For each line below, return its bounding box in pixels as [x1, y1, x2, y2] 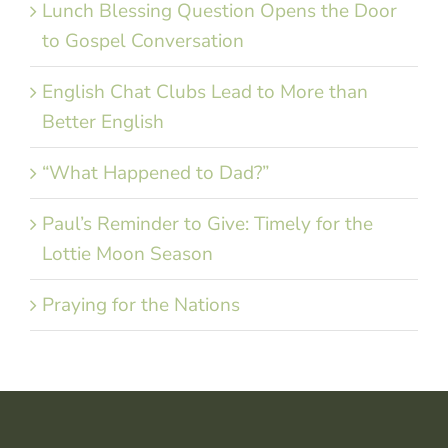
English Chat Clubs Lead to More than [42, 79, 368, 106]
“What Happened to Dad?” [42, 160, 269, 187]
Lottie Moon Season [42, 241, 213, 268]
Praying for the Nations [42, 292, 240, 319]
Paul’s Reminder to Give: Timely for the [42, 211, 373, 238]
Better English [42, 109, 164, 136]
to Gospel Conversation [42, 28, 244, 55]
